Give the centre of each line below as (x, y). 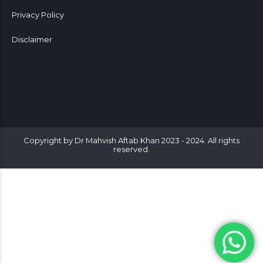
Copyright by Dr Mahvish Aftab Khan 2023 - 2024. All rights (131, 140)
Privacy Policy (38, 14)
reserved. (131, 149)
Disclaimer (32, 39)
